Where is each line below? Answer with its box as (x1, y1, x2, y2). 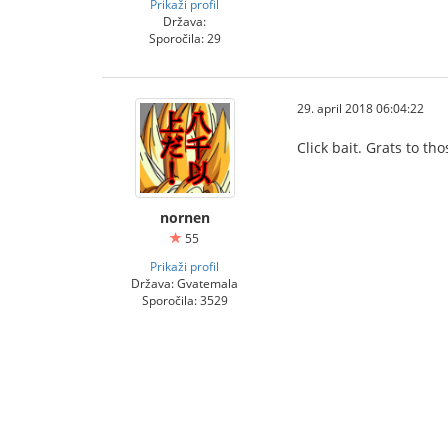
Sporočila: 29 (148, 30, 221, 46)
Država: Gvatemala (131, 275, 238, 291)
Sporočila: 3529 (141, 292, 228, 308)
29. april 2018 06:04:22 (297, 100, 424, 116)
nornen (159, 208, 210, 227)
